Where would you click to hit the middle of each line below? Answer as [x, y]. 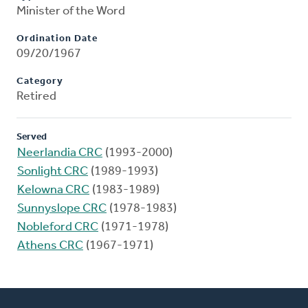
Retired [36, 97]
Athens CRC [50, 246]
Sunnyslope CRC [62, 209]
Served [32, 137]
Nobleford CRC [58, 228]
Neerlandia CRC [60, 153]
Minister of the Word [71, 12]
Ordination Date [57, 39]
